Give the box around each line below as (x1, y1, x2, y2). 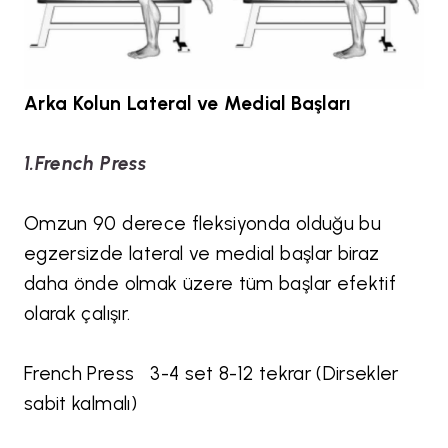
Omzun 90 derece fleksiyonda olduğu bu (24, 212, 382, 236)
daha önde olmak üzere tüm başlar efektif (24, 272, 397, 296)
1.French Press (24, 152, 146, 176)
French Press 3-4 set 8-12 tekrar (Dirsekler (24, 362, 399, 386)
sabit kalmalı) (24, 392, 137, 416)
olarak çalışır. (24, 302, 136, 326)
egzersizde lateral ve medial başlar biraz (24, 242, 380, 266)
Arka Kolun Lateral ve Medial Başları (24, 92, 351, 116)
